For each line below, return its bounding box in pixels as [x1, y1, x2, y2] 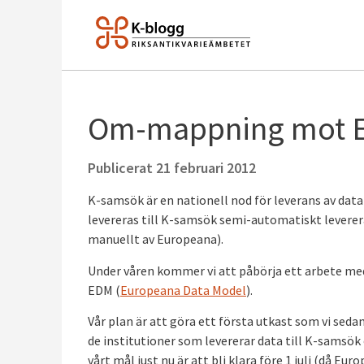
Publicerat [88, 158, 156, 177]
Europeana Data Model [120, 281, 246, 298]
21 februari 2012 [156, 158, 256, 177]
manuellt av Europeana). [88, 231, 223, 248]
